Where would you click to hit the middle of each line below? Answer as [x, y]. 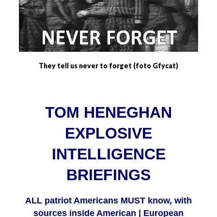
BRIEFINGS [108, 175]
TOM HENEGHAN [108, 113]
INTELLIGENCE [108, 154]
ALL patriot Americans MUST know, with [108, 201]
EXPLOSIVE [108, 133]
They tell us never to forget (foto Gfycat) [108, 66]
